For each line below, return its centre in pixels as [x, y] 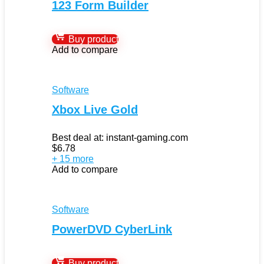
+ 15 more [73, 159]
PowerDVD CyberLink [112, 229]
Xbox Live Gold [95, 109]
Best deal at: [79, 137]
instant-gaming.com [147, 137]
